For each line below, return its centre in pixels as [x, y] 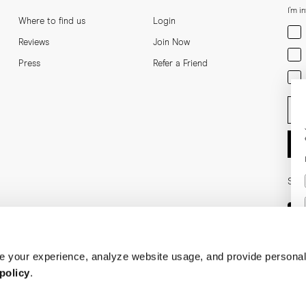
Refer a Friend [180, 64]
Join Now [171, 42]
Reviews [33, 42]
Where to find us [52, 21]
